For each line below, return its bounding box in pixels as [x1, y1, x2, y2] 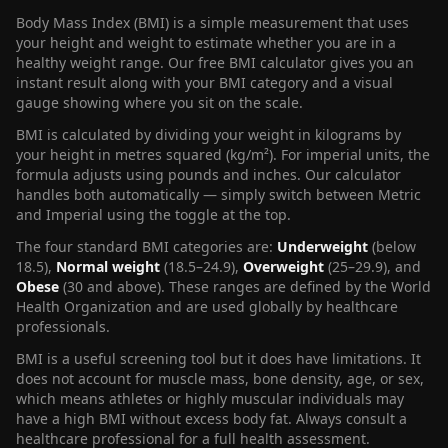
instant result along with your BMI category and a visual [16, 73, 393, 92]
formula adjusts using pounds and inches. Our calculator [16, 165, 401, 184]
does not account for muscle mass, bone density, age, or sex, [16, 369, 424, 388]
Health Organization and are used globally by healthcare [16, 297, 398, 316]
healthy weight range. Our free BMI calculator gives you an [16, 53, 414, 72]
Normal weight [56, 257, 160, 276]
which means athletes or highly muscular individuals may [16, 389, 404, 408]
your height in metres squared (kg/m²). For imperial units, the [16, 145, 430, 164]
